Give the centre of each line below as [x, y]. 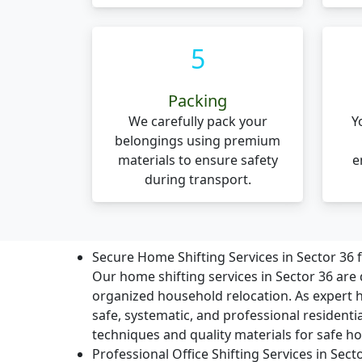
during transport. [198, 179]
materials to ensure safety [198, 160]
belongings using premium [198, 141]
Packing [198, 101]
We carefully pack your [198, 121]
